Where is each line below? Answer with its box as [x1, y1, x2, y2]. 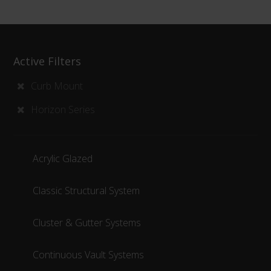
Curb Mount [31, 79, 83, 93]
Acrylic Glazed [33, 151, 93, 165]
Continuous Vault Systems [33, 247, 145, 261]
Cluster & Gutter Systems [33, 215, 142, 229]
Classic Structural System [33, 183, 140, 197]
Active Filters [13, 54, 82, 69]
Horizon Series [31, 102, 96, 116]
